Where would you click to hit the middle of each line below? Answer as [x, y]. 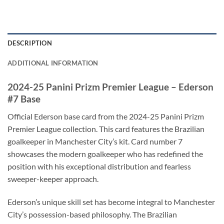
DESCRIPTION [30, 43]
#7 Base [24, 99]
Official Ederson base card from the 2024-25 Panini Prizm [106, 116]
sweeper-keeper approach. [53, 178]
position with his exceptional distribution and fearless [99, 166]
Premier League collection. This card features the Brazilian [106, 128]
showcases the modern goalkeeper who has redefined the [105, 153]
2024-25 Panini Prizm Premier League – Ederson [110, 87]
